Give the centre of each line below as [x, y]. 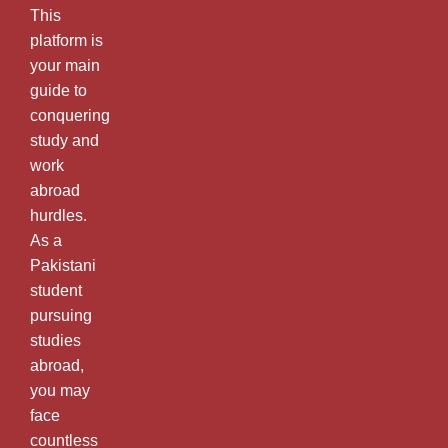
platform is [66, 40]
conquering [70, 115]
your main [65, 65]
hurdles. [58, 215]
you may [60, 390]
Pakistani [63, 265]
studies [55, 340]
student [56, 290]
